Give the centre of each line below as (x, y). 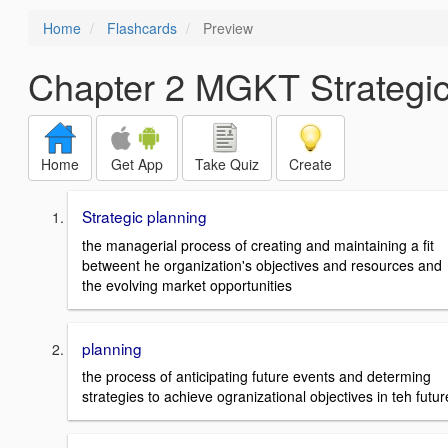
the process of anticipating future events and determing (256, 376)
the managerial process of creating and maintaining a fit (258, 244)
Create (310, 164)
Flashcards (142, 28)
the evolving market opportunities (187, 284)
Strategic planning (144, 216)
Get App (137, 164)
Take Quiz (227, 164)
